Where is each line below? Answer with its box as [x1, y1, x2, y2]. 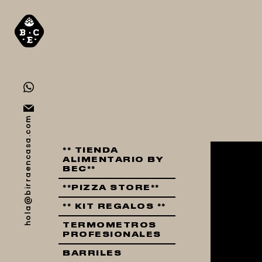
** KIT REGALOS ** [63, 203, 166, 210]
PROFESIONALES [63, 231, 161, 238]
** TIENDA [63, 147, 119, 154]
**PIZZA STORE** [63, 184, 160, 191]
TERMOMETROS [63, 222, 157, 229]
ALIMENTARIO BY [63, 156, 164, 163]
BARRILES [63, 250, 122, 257]
